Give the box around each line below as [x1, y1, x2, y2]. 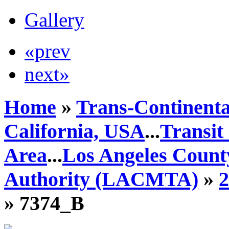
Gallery [25, 9, 84, 31]
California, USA [4, 119, 145, 143]
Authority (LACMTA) [4, 167, 198, 191]
